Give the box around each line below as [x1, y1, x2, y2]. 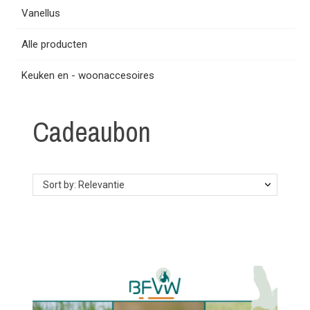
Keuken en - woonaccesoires [21, 69, 155, 82]
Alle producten [21, 38, 88, 51]
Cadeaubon [33, 113, 152, 150]
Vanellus [21, 7, 61, 19]
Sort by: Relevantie [43, 179, 125, 190]
